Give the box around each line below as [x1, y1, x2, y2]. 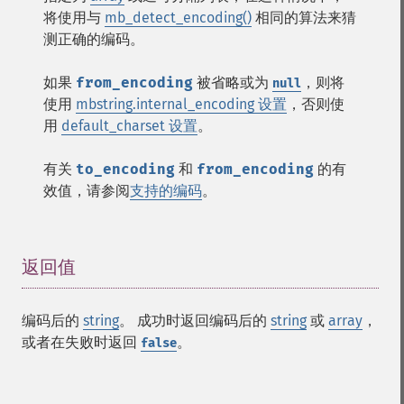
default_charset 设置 [61, 117, 197, 134]
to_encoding [76, 161, 175, 178]
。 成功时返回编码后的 [119, 312, 271, 329]
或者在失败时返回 [22, 334, 141, 351]
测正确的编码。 [43, 31, 144, 48]
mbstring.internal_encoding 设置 [76, 96, 287, 113]
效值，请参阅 [43, 182, 130, 199]
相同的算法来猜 [252, 9, 356, 26]
